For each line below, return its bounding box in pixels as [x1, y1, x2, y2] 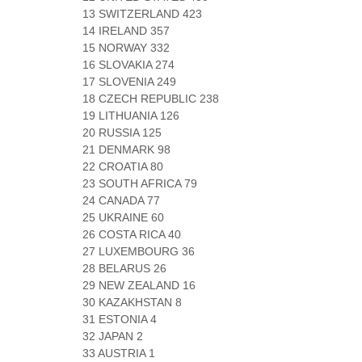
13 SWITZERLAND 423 [82, 7, 202, 20]
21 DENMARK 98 [82, 143, 170, 156]
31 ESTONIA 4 [82, 313, 157, 326]
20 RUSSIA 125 [82, 126, 162, 139]
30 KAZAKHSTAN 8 [82, 296, 182, 309]
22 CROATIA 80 [82, 160, 163, 173]
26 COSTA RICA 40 [82, 228, 181, 241]
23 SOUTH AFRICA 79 [82, 177, 197, 190]
